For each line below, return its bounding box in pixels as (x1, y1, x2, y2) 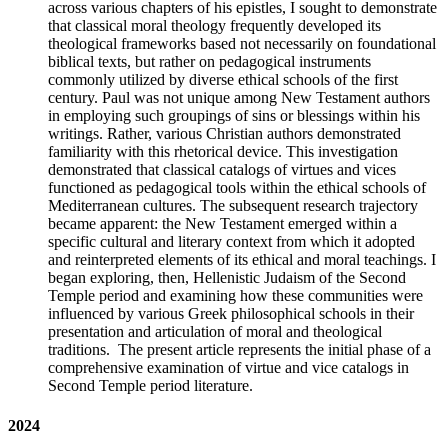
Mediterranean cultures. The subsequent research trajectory (48, 197, 418, 215)
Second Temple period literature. (48, 377, 253, 395)
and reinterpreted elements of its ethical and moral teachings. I (48, 251, 436, 269)
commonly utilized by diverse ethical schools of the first (48, 71, 398, 89)
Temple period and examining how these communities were (48, 287, 423, 305)
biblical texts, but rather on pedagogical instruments (48, 53, 371, 71)
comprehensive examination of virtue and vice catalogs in (48, 359, 409, 377)
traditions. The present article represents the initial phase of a (48, 341, 431, 359)
